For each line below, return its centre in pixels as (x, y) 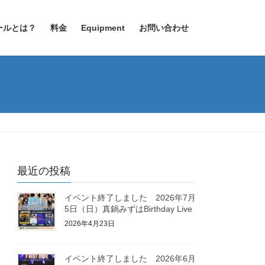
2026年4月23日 (90, 223)
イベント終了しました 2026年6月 (130, 258)
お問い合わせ (164, 28)
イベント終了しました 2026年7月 (130, 198)
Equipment (103, 28)
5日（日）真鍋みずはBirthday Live (129, 209)
